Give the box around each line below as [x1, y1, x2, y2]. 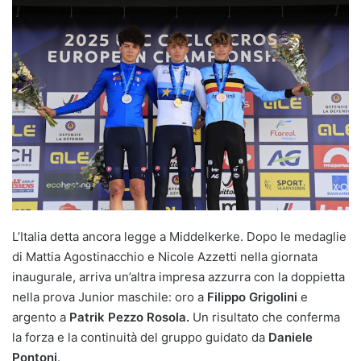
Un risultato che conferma [189, 309, 340, 326]
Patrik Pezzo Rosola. [69, 309, 189, 326]
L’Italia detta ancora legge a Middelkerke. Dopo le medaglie [12, 229, 346, 245]
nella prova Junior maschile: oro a [12, 289, 207, 305]
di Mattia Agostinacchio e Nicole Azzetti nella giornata [12, 249, 317, 265]
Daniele [268, 330, 313, 346]
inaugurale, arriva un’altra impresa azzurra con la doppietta [12, 269, 345, 285]
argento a [12, 309, 69, 326]
